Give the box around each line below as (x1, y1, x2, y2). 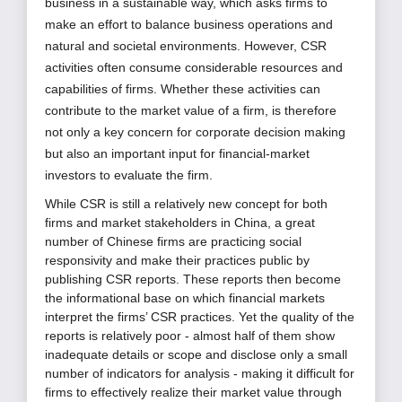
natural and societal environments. (45, 39, 244, 54)
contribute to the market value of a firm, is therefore (45, 103, 336, 118)
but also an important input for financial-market (45, 146, 310, 162)
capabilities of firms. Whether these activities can (45, 82, 320, 97)
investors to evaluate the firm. (45, 168, 223, 183)
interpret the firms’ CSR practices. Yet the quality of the (45, 310, 354, 325)
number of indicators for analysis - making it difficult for (45, 366, 354, 381)
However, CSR (244, 39, 327, 54)
